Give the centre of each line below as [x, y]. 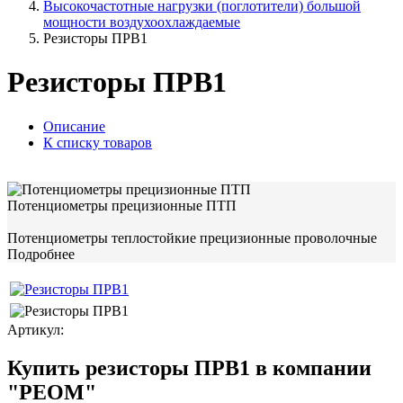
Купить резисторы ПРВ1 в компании [189, 367]
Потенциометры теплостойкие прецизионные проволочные [192, 237]
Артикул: [37, 329]
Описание [74, 126]
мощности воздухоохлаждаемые [142, 22]
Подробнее [41, 254]
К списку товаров [98, 142]
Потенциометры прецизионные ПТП [122, 205]
